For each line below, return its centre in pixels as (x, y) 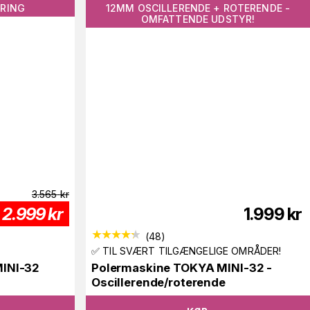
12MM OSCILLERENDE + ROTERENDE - (198, 8)
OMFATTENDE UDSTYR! (198, 19)
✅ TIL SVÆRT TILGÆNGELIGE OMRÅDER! (186, 250)
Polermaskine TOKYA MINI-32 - (182, 267)
